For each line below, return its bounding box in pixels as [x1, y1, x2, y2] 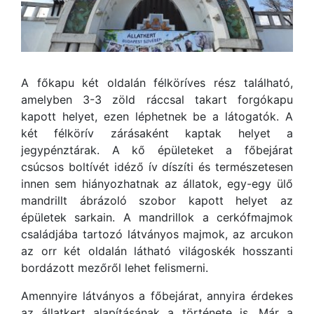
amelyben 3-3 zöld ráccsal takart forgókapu [21, 93, 293, 107]
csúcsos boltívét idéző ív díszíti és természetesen [21, 160, 293, 174]
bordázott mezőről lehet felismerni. [21, 261, 208, 275]
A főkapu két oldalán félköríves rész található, [21, 76, 293, 90]
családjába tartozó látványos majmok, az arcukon [21, 227, 293, 241]
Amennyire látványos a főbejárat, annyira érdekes [21, 289, 293, 303]
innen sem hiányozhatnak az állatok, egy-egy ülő [21, 177, 293, 191]
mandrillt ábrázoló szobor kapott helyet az [21, 193, 293, 207]
